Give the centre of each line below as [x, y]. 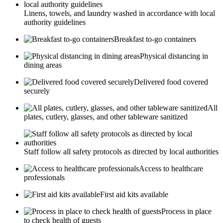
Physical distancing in [174, 56]
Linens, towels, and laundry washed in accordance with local [119, 13]
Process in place [186, 211]
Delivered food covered [171, 82]
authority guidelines [55, 22]
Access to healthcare [171, 168]
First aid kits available [134, 194]
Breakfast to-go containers [155, 39]
